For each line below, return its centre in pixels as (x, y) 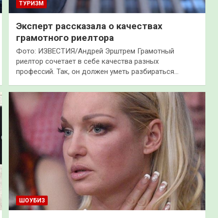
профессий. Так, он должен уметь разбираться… (97, 72)
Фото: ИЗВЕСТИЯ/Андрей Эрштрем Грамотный (95, 51)
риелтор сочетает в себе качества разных (87, 62)
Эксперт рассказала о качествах (89, 26)
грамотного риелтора (65, 38)
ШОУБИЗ (32, 200)
